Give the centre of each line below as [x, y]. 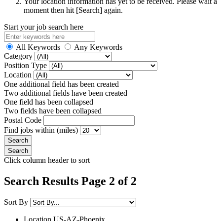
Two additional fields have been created [66, 93]
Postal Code [24, 120]
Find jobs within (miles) [42, 130]
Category [19, 56]
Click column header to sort [47, 160]
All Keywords [38, 47]
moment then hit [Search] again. [73, 10]
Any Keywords [98, 47]
